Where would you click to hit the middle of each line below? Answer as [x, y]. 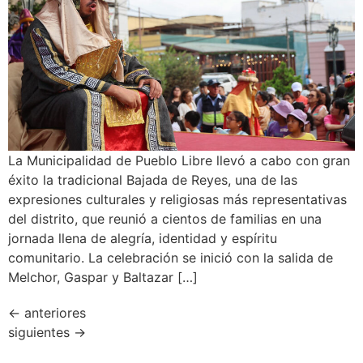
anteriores [53, 313]
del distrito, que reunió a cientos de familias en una [165, 219]
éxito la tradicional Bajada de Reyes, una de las [153, 180]
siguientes [41, 333]
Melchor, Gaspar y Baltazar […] [103, 278]
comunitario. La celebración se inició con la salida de [171, 258]
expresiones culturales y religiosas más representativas [177, 200]
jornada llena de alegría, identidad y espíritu [143, 239]
